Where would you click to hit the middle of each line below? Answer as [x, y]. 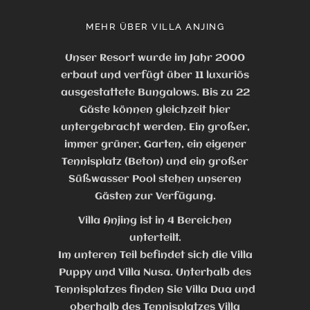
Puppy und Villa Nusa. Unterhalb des [155, 272]
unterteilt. [155, 238]
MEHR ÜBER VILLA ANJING [155, 26]
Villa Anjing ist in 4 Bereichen [155, 220]
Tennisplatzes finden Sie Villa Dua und [155, 290]
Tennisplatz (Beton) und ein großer [155, 162]
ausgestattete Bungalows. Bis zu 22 [155, 92]
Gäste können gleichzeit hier [155, 110]
